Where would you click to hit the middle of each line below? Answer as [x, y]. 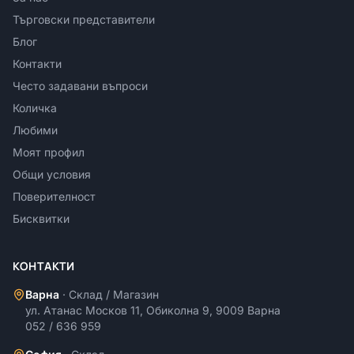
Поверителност [54, 197]
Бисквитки [41, 219]
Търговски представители [84, 20]
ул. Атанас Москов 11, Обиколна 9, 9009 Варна [153, 311]
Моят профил [49, 153]
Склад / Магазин [114, 295]
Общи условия [52, 175]
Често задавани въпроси [80, 86]
